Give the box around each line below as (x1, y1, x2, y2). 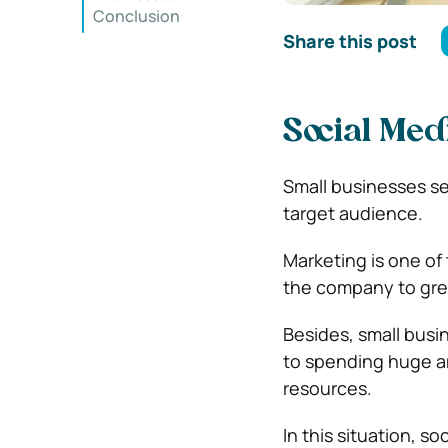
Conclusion (93, 5, 180, 27)
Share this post (282, 28, 417, 53)
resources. (282, 376, 372, 400)
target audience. (282, 201, 423, 225)
